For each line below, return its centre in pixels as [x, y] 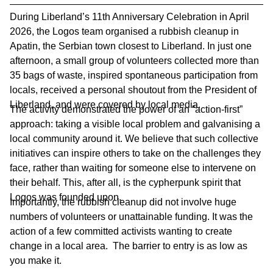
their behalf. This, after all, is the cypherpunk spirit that [125, 183]
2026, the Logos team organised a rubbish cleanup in [124, 32]
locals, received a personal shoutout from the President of [133, 90]
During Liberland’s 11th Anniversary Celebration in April [129, 17]
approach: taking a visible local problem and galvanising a [135, 124]
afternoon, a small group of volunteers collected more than [134, 61]
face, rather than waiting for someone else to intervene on [133, 168]
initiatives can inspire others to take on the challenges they [135, 154]
